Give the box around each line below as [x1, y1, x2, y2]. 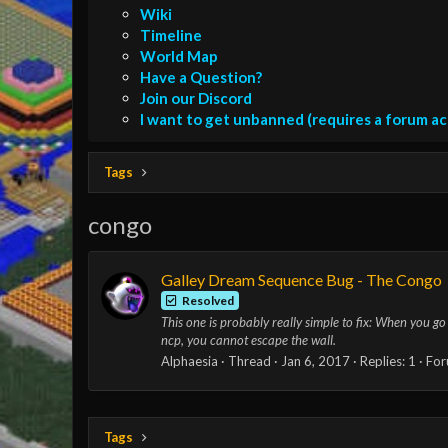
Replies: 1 [360, 353, 416, 370]
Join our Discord [140, 88, 252, 107]
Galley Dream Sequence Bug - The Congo [161, 269, 442, 289]
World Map [140, 46, 218, 65]
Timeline [140, 25, 202, 44]
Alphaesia [161, 353, 218, 370]
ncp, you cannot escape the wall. [161, 332, 336, 349]
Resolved [182, 292, 235, 308]
